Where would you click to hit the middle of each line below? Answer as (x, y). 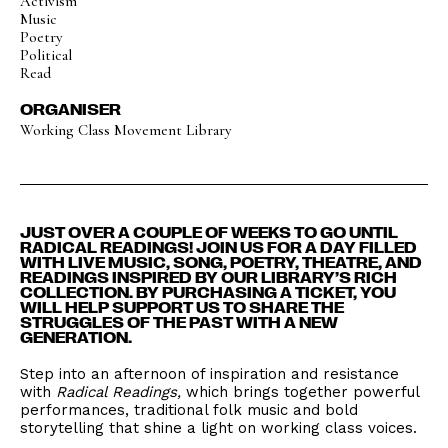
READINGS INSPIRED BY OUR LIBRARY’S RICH (208, 277)
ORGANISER (70, 109)
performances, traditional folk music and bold (189, 410)
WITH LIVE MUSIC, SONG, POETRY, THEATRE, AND (221, 262)
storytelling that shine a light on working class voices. (218, 428)
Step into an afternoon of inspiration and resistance (209, 374)
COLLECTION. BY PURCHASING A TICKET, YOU (208, 292)
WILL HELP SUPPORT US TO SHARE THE (182, 307)
